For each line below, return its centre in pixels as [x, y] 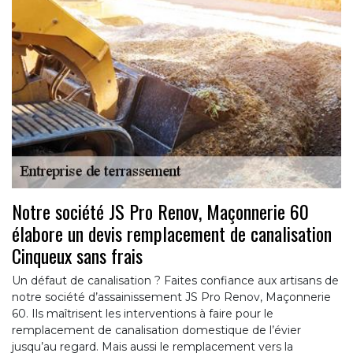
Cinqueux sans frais [77, 256]
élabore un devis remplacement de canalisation [172, 234]
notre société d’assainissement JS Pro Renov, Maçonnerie [171, 297]
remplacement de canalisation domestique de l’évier [156, 331]
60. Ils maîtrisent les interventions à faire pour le [143, 314]
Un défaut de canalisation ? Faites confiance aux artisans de [175, 281]
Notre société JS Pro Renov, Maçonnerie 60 [160, 212]
